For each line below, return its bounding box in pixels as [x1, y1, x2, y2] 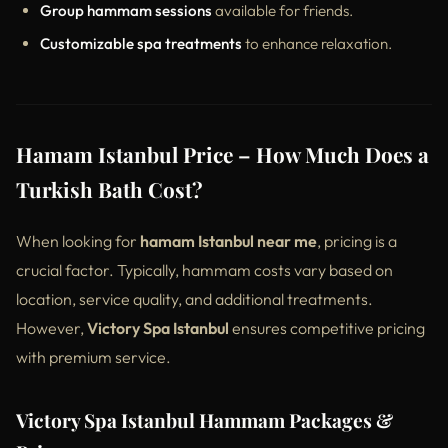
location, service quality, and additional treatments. [16, 288, 373, 309]
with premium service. [16, 346, 171, 367]
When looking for [16, 230, 140, 251]
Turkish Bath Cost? [16, 174, 203, 203]
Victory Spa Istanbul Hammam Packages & [16, 406, 393, 433]
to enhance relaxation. [242, 33, 392, 53]
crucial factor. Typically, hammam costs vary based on [16, 259, 393, 280]
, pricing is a [317, 230, 397, 251]
